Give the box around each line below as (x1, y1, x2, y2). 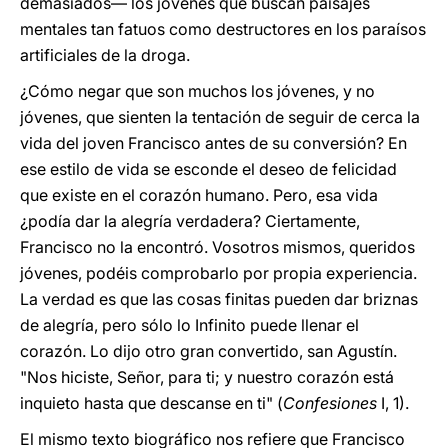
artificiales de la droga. (20, 45, 190, 65)
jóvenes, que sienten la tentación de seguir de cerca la (20, 107, 420, 127)
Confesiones (283, 393, 377, 413)
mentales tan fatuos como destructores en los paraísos (20, 19, 426, 39)
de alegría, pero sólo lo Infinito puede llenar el (20, 315, 359, 335)
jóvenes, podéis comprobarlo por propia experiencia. (20, 263, 417, 283)
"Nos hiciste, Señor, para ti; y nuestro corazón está (20, 367, 394, 387)
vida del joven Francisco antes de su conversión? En (20, 133, 407, 153)
